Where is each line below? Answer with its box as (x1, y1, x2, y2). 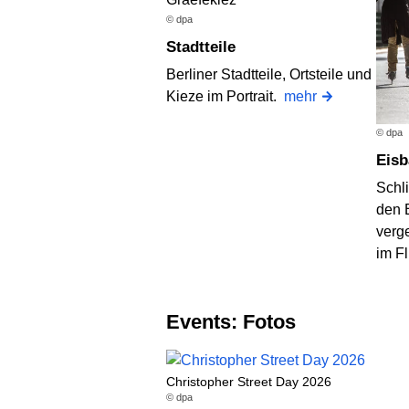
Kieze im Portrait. (166, 88, 284, 104)
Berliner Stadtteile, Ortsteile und (166, 66, 372, 82)
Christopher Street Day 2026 (166, 373, 331, 389)
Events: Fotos (180, 310, 296, 334)
